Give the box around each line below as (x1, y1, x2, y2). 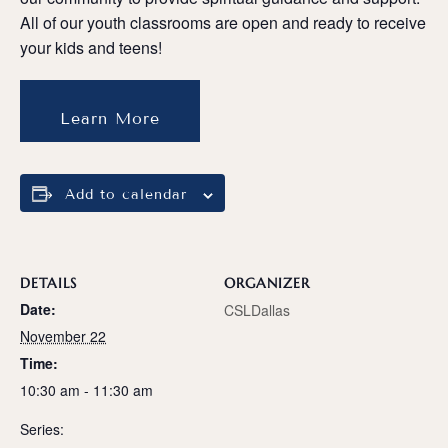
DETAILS (20, 274, 77, 293)
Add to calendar (65, 186, 187, 204)
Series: (20, 419, 64, 440)
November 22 (20, 326, 106, 347)
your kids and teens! (20, 36, 162, 60)
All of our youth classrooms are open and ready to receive (20, 11, 426, 35)
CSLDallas (224, 300, 290, 321)
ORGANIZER (224, 274, 310, 293)
